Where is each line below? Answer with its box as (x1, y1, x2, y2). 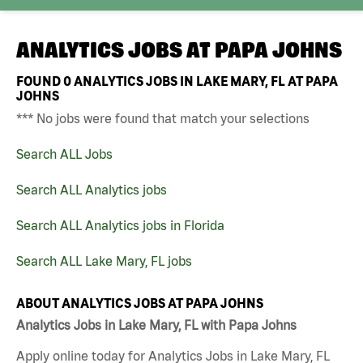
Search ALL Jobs (16, 146, 113, 161)
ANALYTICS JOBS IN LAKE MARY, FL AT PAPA (71, 73, 338, 88)
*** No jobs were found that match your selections (16, 110, 310, 126)
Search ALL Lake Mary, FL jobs (16, 253, 192, 268)
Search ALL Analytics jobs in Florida (16, 217, 224, 233)
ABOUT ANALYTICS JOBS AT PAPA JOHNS (16, 295, 263, 310)
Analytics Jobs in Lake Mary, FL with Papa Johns (16, 318, 297, 333)
